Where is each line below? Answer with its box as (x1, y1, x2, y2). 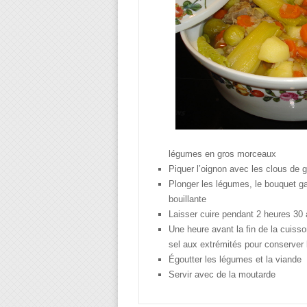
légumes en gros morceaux (169, 149, 277, 160)
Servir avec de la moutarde (169, 269, 276, 280)
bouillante (169, 194, 207, 205)
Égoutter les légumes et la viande (169, 254, 302, 265)
